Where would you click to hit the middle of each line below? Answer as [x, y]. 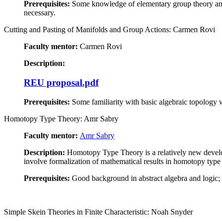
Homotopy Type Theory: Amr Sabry [61, 118]
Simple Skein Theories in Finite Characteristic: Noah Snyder [98, 212]
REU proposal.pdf [61, 83]
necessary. [40, 13]
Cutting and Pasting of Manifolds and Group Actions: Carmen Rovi [110, 30]
